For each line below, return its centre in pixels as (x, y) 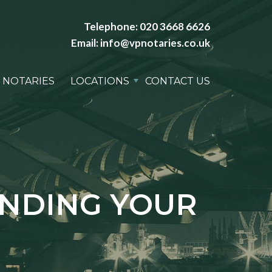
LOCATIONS (100, 81)
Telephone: (112, 26)
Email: (86, 43)
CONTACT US (178, 81)
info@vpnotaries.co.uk (155, 43)
